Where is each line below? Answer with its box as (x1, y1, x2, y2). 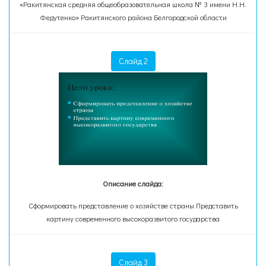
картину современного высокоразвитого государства (46, 214, 220, 223)
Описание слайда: (103, 179, 163, 188)
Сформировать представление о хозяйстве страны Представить (28, 201, 238, 210)
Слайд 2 (118, 55, 148, 66)
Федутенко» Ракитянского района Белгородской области (39, 12, 227, 22)
